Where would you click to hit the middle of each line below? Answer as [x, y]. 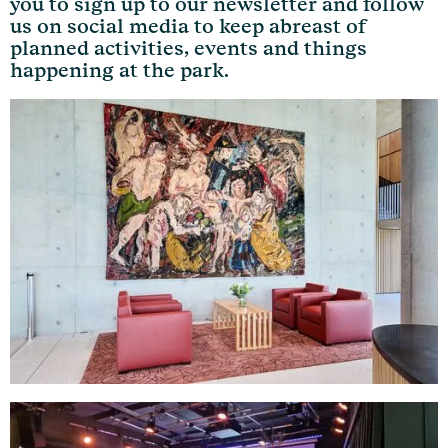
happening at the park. [119, 70]
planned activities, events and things [188, 48]
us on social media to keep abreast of [188, 26]
